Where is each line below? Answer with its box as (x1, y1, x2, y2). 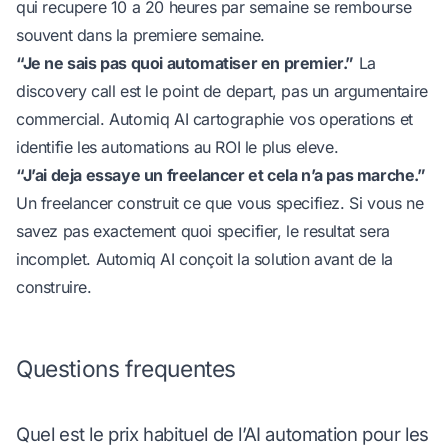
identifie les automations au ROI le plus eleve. (16, 137, 339, 158)
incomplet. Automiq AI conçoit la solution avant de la (16, 249, 393, 270)
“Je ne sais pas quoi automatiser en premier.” (16, 53, 354, 74)
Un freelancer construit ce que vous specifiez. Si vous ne (16, 193, 424, 214)
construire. (16, 277, 92, 298)
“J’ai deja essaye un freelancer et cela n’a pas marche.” (16, 165, 426, 186)
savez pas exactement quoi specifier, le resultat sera (16, 221, 390, 242)
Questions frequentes (16, 354, 236, 382)
